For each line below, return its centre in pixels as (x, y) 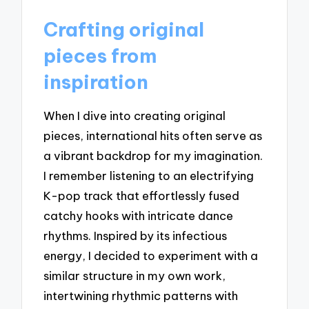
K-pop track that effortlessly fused (142, 196)
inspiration (96, 81)
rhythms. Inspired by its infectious (136, 236)
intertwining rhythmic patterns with (141, 296)
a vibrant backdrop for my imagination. (153, 156)
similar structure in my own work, (135, 276)
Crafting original (124, 29)
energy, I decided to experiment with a (151, 256)
